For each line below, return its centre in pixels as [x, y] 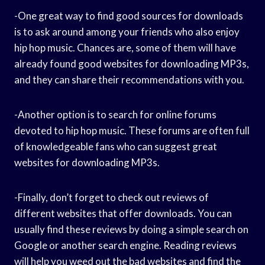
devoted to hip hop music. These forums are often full [132, 130]
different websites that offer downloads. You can [123, 213]
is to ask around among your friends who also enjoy [127, 31]
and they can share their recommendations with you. [129, 79]
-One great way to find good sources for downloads [129, 15]
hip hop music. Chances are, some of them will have [125, 47]
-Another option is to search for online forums [115, 114]
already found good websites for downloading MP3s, [132, 63]
